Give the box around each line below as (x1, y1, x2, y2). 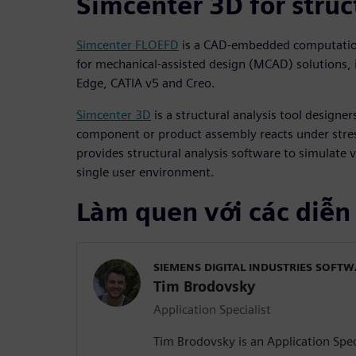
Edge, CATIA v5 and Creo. (76, 75, 215, 91)
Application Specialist (153, 302, 271, 318)
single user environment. (76, 164, 215, 180)
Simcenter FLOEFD (76, 37, 179, 53)
